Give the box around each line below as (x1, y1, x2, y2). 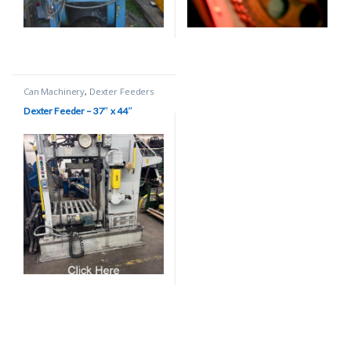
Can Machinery (23, 85, 85, 98)
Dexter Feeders (89, 85, 154, 98)
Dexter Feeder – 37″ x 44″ (23, 104, 133, 117)
